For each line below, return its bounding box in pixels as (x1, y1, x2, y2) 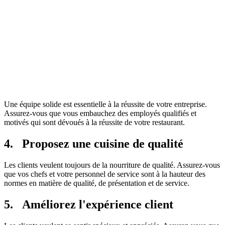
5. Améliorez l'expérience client (4, 198, 173, 211)
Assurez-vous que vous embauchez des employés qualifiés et (4, 109, 196, 118)
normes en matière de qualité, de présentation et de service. (4, 179, 189, 188)
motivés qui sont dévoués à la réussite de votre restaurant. (4, 118, 185, 127)
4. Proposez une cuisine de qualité (4, 137, 183, 151)
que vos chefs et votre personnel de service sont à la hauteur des (4, 170, 205, 179)
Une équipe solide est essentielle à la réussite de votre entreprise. (4, 100, 207, 109)
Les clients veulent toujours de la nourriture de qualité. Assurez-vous (4, 161, 220, 170)
